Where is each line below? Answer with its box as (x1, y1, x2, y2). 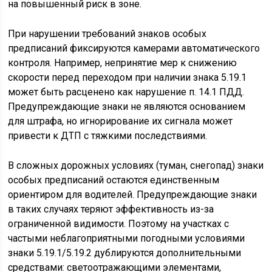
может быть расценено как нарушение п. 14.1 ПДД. (8, 86, 245, 98)
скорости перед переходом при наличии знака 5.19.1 (8, 72, 247, 83)
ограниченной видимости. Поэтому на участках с (8, 218, 229, 229)
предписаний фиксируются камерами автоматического (8, 42, 260, 54)
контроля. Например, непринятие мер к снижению (8, 57, 237, 69)
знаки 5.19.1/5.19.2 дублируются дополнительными (8, 247, 242, 259)
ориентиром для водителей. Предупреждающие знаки (8, 189, 257, 200)
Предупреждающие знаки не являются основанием (8, 101, 246, 112)
